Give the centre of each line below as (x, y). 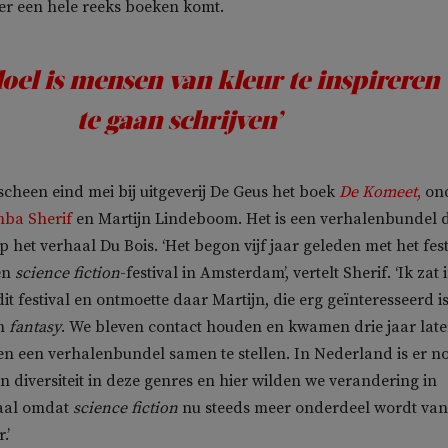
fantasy (35, 327)
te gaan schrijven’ (179, 120)
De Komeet (378, 192)
